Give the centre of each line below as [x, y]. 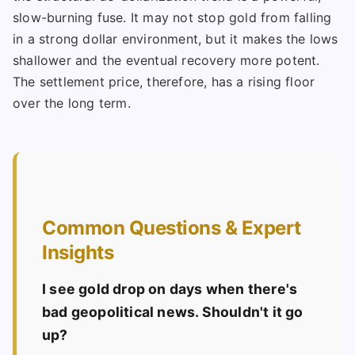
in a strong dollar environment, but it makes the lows [176, 39]
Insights [78, 253]
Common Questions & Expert [172, 228]
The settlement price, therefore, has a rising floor [164, 82]
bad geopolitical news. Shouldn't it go [173, 312]
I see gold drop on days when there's [170, 289]
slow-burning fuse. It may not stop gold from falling [172, 18]
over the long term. [72, 103]
